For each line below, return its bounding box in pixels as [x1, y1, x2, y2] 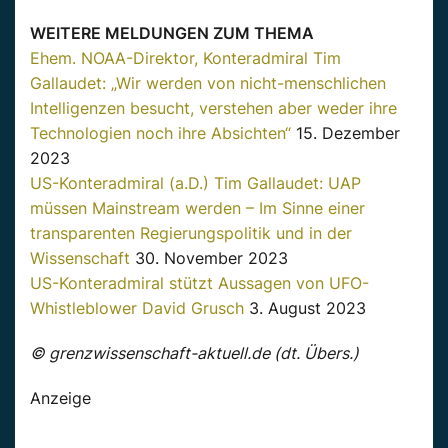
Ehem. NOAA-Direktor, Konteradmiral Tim [30, 48, 341, 69]
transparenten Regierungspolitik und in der [30, 223, 352, 244]
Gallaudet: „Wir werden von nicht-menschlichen [30, 73, 386, 94]
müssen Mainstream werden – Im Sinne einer [30, 198, 365, 219]
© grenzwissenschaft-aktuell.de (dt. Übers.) [30, 343, 359, 364]
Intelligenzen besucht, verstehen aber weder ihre [30, 98, 397, 119]
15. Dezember [291, 123, 400, 144]
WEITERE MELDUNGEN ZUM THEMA [30, 23, 314, 44]
